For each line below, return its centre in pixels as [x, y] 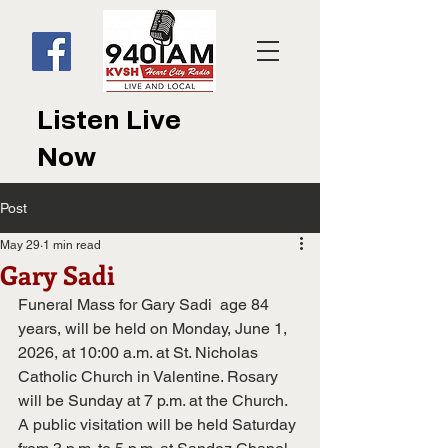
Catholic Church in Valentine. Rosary [150, 376]
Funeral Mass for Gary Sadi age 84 [145, 304]
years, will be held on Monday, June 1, [154, 328]
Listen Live [109, 121]
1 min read [72, 245]
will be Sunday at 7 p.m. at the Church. [154, 400]
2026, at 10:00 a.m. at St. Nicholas [140, 352]
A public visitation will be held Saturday [159, 424]
